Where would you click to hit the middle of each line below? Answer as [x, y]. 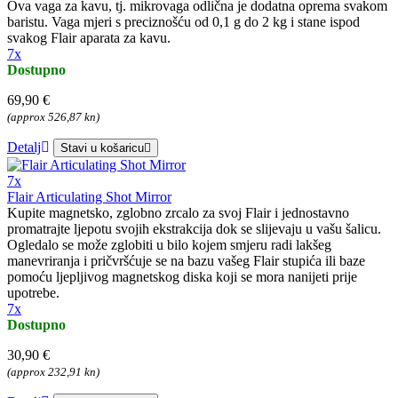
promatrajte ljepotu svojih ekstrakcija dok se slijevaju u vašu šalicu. [194, 229]
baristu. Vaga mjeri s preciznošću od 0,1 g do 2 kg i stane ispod [183, 22]
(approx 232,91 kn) [53, 372]
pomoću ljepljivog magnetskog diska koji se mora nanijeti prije [182, 277]
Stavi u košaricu [102, 148]
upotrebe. [33, 293]
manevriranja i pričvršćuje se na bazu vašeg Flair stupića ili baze [186, 261]
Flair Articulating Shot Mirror [89, 197]
